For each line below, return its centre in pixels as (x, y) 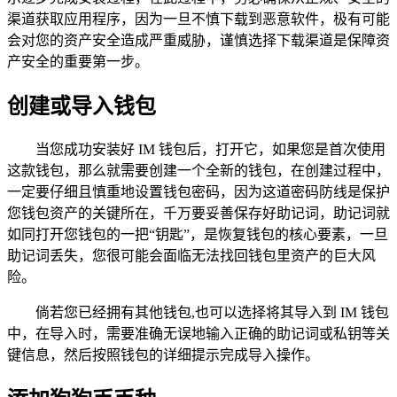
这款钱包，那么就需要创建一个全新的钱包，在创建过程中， (198, 170)
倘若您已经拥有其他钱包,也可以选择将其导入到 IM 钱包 (212, 312)
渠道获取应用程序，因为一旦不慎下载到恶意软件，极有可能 (198, 19)
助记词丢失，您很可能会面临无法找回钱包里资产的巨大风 (191, 255)
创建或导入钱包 (82, 106)
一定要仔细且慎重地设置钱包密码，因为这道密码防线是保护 (198, 191)
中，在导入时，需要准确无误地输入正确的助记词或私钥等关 (198, 333)
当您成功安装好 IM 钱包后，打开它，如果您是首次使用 (210, 149)
